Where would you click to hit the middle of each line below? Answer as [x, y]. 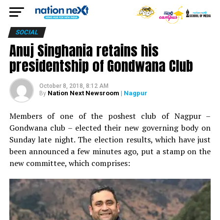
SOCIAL [27, 32]
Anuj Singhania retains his [84, 50]
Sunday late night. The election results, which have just [110, 139]
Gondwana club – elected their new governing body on [110, 128]
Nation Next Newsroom [83, 93]
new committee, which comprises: [69, 163]
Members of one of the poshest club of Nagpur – [110, 116]
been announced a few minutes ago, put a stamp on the [110, 151]
